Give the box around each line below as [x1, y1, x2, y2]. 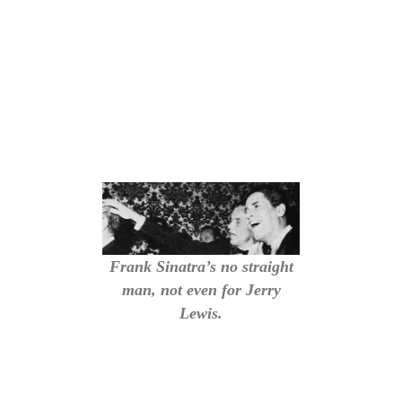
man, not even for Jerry [121, 281, 281, 300]
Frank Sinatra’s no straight [109, 258, 293, 276]
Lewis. [179, 304, 223, 323]
